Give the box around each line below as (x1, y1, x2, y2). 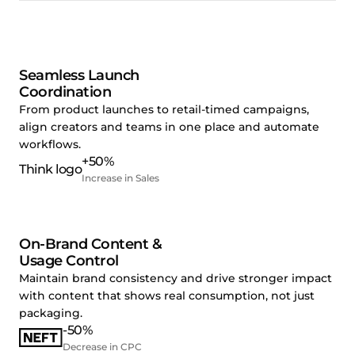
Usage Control (19, 251, 119, 269)
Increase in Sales (82, 171, 160, 184)
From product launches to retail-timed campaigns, (19, 101, 309, 116)
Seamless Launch (19, 66, 139, 84)
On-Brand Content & (19, 235, 162, 253)
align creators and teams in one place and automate (19, 119, 319, 134)
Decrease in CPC (63, 340, 142, 353)
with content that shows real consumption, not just (19, 288, 315, 303)
